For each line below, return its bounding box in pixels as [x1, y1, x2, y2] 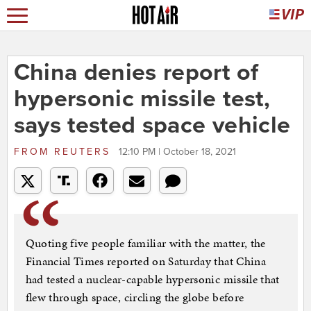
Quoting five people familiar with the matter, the [25, 235, 266, 252]
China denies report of [13, 58, 259, 87]
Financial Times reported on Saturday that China [25, 253, 266, 270]
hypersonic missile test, [13, 85, 270, 114]
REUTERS [49, 146, 115, 158]
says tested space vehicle [13, 111, 291, 140]
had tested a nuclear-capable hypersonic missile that [25, 271, 280, 288]
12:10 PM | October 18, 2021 [118, 146, 236, 158]
